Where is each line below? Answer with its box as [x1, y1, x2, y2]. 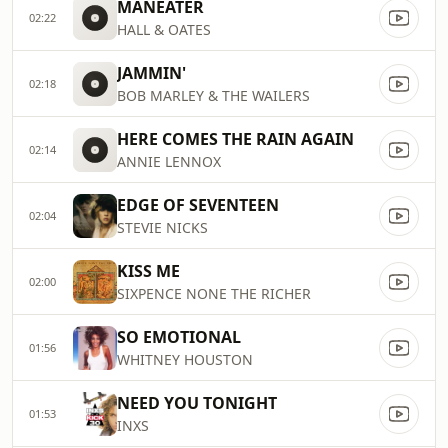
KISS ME [117, 260, 180, 282]
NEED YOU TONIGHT [117, 392, 277, 414]
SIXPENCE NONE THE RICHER [117, 284, 311, 303]
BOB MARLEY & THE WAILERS [117, 86, 310, 105]
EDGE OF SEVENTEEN [117, 194, 279, 216]
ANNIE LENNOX [117, 152, 221, 171]
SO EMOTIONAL [117, 326, 241, 348]
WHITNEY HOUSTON [117, 350, 253, 369]
